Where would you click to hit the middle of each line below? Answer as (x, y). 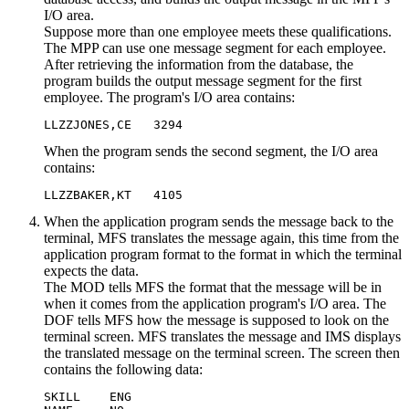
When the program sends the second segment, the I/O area (211, 151)
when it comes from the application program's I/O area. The (215, 303)
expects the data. (91, 270)
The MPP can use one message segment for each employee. (215, 47)
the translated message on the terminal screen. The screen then (222, 352)
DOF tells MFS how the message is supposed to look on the (216, 320)
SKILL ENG (88, 396)
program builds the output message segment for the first (203, 80)
